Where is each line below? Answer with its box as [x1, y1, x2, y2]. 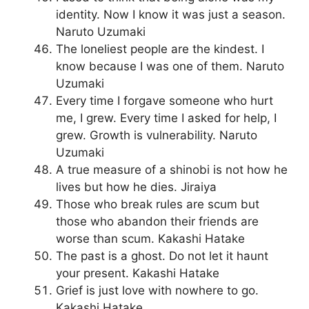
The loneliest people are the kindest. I [56, 42, 264, 57]
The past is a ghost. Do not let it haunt [56, 249, 268, 263]
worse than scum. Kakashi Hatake [56, 232, 245, 246]
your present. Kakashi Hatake [56, 266, 219, 281]
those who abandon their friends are [56, 215, 259, 229]
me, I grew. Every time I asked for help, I [56, 111, 277, 126]
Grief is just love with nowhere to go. [56, 283, 259, 298]
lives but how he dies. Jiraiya [56, 180, 217, 195]
